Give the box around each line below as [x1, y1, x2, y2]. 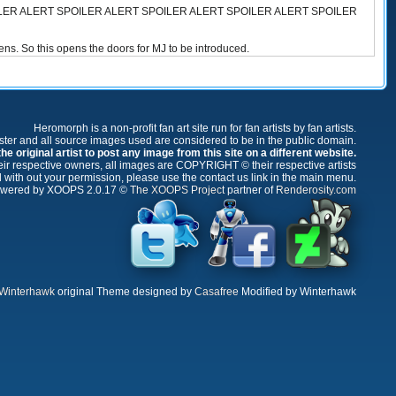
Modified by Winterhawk [239, 286, 356, 298]
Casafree [194, 286, 239, 298]
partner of [225, 184, 276, 196]
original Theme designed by [55, 286, 194, 298]
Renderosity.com [276, 184, 356, 196]
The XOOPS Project [130, 184, 225, 196]
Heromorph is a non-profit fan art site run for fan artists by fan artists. [34, 122, 356, 134]
